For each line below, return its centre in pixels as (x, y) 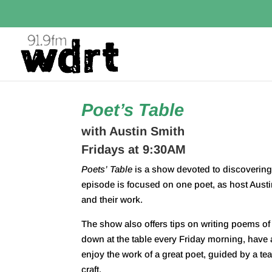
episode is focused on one (138, 184)
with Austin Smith (133, 131)
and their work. (112, 199)
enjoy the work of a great (134, 254)
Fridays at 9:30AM (134, 149)
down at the (107, 239)
